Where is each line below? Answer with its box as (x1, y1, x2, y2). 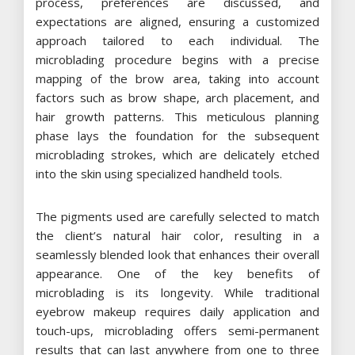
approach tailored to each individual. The (36, 32, 319, 48)
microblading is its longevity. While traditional (36, 284, 319, 300)
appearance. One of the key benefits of (36, 265, 319, 281)
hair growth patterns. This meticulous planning (36, 108, 319, 124)
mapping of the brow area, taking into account (36, 70, 319, 86)
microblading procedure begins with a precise (36, 51, 319, 67)
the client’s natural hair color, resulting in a (36, 227, 319, 243)
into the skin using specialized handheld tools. (36, 165, 282, 181)
